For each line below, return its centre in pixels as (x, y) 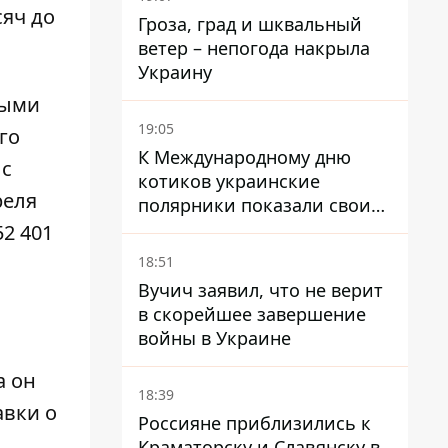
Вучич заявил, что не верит (260, 290)
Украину (175, 72)
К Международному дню (244, 157)
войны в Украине (214, 338)
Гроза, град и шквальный (250, 24)
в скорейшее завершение (252, 314)
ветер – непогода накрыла (254, 48)
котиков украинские (229, 181)
